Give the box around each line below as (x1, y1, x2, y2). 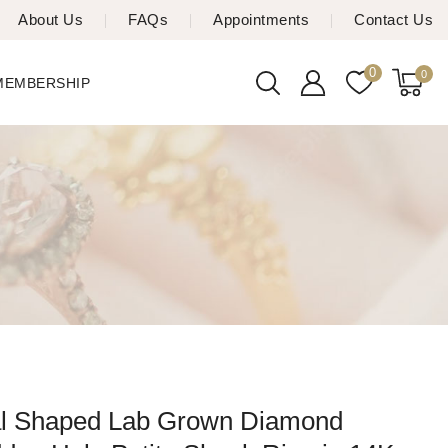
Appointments (213, 11, 309, 28)
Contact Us (354, 11, 433, 28)
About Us (18, 11, 83, 28)
